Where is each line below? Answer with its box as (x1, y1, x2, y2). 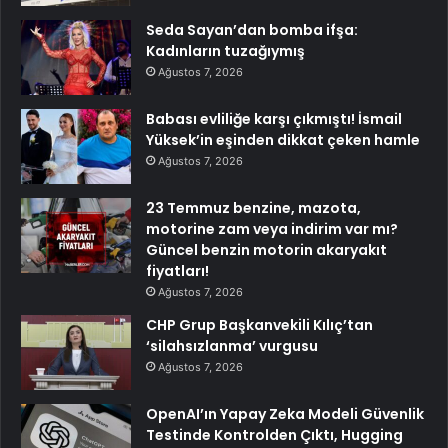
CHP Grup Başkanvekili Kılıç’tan (146, 315, 373, 336)
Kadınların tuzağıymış (146, 41, 305, 62)
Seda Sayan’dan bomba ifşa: (146, 20, 358, 41)
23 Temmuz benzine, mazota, (146, 198, 361, 219)
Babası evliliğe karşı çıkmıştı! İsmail (146, 109, 402, 130)
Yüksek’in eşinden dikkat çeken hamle (146, 130, 420, 151)
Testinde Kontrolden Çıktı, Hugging (146, 425, 403, 446)
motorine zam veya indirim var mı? (146, 219, 398, 240)
